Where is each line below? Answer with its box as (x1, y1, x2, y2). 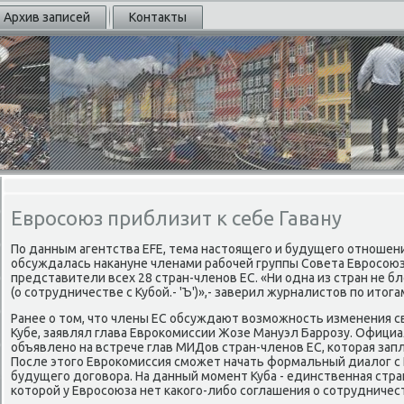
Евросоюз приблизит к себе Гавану (11, 207, 342, 229)
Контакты (129, 10, 187, 24)
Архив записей (4, 10, 90, 24)
